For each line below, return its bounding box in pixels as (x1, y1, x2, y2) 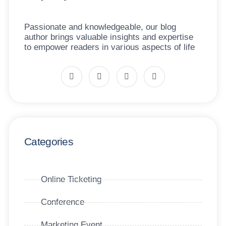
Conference (40, 197, 84, 207)
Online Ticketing (40, 175, 101, 185)
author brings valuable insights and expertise (24, 32, 193, 42)
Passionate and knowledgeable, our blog (24, 22, 176, 32)
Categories (24, 136, 73, 148)
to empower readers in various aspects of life (24, 42, 195, 52)
